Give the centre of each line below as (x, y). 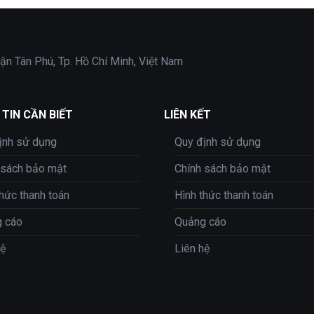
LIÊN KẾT (187, 114)
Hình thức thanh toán (224, 195)
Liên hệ (192, 248)
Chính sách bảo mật (222, 168)
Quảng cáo (200, 221)
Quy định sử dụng (217, 142)
